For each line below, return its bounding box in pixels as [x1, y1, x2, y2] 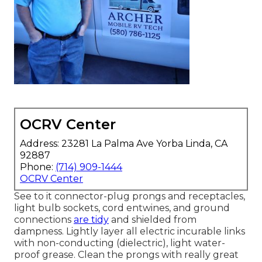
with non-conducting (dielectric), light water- [14, 237, 225, 249]
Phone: [20, 161, 56, 173]
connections [14, 213, 74, 225]
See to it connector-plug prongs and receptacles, [14, 190, 245, 202]
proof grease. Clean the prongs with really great [14, 249, 239, 260]
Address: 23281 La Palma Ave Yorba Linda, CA [20, 137, 227, 149]
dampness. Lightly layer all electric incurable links [14, 225, 245, 237]
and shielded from [109, 213, 196, 225]
